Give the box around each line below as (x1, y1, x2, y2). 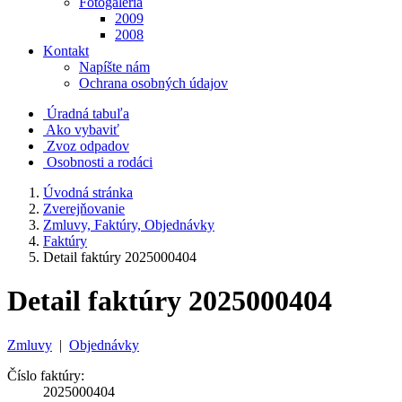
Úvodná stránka (43, 185, 133, 200)
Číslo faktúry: (7, 367, 84, 383)
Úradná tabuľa (47, 106, 129, 121)
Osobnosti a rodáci (47, 154, 153, 170)
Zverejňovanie (43, 201, 125, 216)
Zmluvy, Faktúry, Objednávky (43, 217, 214, 232)
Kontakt (43, 43, 89, 58)
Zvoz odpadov (47, 138, 129, 153)
